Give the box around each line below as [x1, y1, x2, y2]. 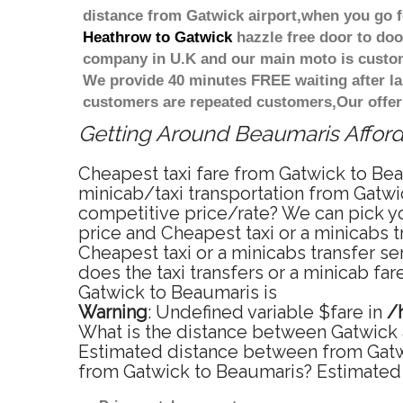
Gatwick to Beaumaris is [78, 282, 277, 304]
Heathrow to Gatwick [83, 29, 232, 47]
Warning [78, 301, 148, 324]
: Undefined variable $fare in [148, 301, 387, 324]
